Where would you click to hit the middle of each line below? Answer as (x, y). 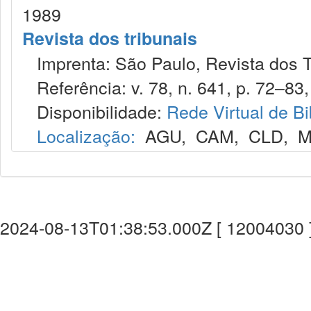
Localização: (86, 135)
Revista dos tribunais (110, 38)
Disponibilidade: (94, 111)
